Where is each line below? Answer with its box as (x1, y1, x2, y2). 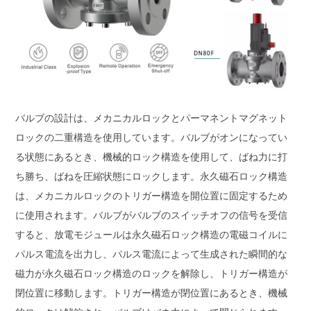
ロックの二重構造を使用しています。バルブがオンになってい (15, 132, 288, 144)
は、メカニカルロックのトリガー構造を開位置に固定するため (15, 190, 288, 202)
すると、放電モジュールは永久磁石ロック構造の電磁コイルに (15, 229, 288, 241)
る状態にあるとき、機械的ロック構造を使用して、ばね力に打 (15, 151, 288, 163)
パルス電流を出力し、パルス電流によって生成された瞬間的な (15, 249, 288, 260)
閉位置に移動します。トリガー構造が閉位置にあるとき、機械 (15, 287, 288, 299)
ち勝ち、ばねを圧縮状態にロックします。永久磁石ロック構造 (15, 171, 288, 183)
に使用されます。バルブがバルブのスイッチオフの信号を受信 (15, 210, 288, 221)
